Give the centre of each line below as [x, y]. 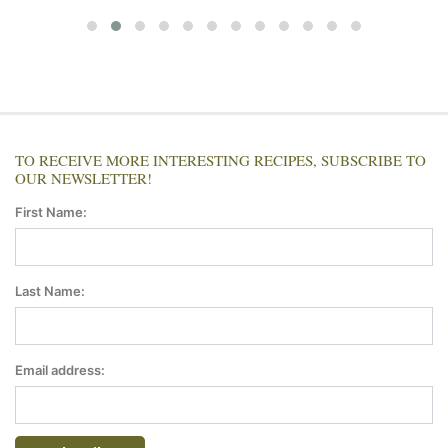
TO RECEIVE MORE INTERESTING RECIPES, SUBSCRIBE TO [220, 159]
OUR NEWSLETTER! [83, 177]
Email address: [60, 369]
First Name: [51, 211]
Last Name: [50, 290]
